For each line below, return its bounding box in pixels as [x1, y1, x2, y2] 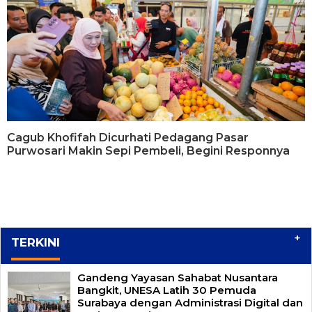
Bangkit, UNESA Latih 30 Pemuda [77, 283, 256, 297]
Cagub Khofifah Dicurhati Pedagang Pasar [7, 130, 249, 144]
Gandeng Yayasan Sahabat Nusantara [77, 270, 278, 284]
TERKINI [11, 235, 60, 249]
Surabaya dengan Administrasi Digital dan [77, 295, 303, 309]
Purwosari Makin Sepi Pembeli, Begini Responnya [7, 143, 290, 157]
